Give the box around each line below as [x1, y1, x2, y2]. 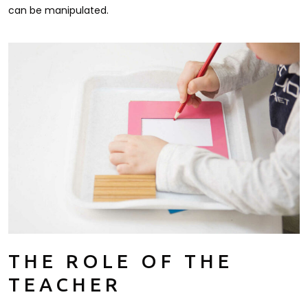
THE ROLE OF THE [8, 250, 233, 274]
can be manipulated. [8, 3, 109, 17]
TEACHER [8, 274, 122, 297]
